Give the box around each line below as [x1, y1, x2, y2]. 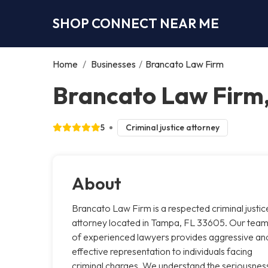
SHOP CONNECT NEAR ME [53, 14, 219, 32]
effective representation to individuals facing [72, 245, 252, 257]
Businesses [91, 57, 136, 70]
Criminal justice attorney [125, 121, 220, 133]
